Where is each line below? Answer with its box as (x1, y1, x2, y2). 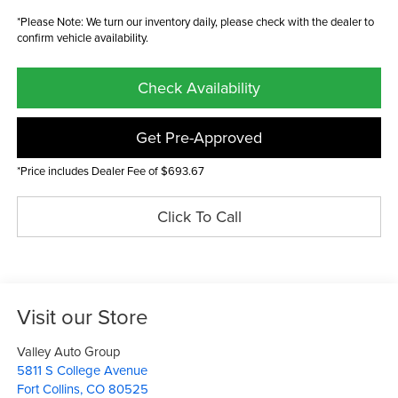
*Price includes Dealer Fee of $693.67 (16, 162, 204, 179)
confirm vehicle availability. (16, 28, 148, 45)
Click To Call (156, 204, 242, 227)
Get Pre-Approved (136, 125, 262, 148)
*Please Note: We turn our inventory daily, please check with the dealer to (16, 12, 374, 29)
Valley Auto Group (16, 342, 121, 362)
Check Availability (138, 76, 260, 99)
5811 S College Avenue (16, 361, 147, 380)
